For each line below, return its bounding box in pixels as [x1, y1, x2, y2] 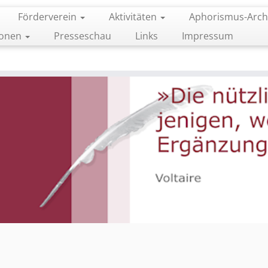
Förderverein [17, 10, 79, 23]
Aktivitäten [108, 10, 159, 23]
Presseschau [53, 29, 111, 42]
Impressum [181, 29, 233, 42]
